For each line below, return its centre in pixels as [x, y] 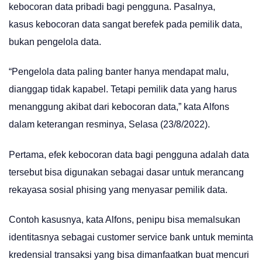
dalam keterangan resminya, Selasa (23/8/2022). [109, 125]
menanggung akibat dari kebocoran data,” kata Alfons [119, 107]
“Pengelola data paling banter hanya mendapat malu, [119, 72]
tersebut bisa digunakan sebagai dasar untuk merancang [126, 172]
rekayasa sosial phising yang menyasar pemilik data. [118, 189]
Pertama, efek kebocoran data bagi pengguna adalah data [129, 154]
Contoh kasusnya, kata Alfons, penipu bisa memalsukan [125, 219]
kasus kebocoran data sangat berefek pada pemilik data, [125, 24]
